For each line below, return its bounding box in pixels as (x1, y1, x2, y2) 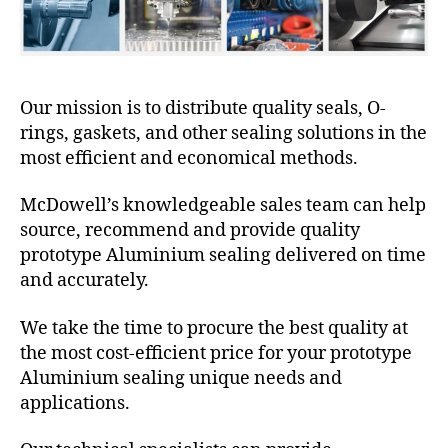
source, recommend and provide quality (20, 219, 360, 243)
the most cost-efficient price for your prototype (20, 341, 412, 365)
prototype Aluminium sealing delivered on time (20, 244, 426, 268)
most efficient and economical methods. (20, 146, 358, 170)
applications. (20, 391, 130, 415)
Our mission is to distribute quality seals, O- (20, 96, 386, 120)
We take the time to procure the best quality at (20, 316, 408, 340)
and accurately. (20, 269, 149, 293)
